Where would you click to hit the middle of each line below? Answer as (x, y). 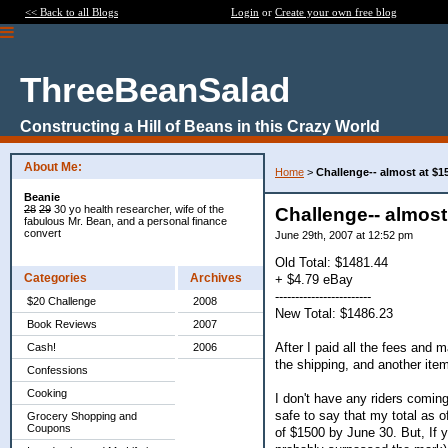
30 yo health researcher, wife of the (137, 209)
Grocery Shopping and (82, 416)
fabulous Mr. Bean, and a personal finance (125, 221)
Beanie (42, 197)
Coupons (49, 428)
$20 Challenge (61, 301)
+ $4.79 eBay (314, 279)
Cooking (47, 393)
